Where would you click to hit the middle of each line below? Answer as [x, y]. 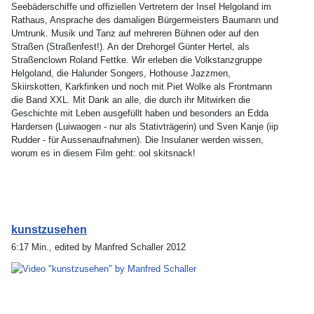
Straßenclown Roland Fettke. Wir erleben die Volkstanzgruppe [137, 60]
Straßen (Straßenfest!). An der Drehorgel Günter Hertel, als [130, 47]
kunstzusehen [49, 230]
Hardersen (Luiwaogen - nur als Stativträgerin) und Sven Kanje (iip [145, 127]
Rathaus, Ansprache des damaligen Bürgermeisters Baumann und [145, 20]
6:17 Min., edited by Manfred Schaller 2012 [98, 247]
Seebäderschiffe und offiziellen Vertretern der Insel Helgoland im [141, 7]
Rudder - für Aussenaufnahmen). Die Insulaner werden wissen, [137, 140]
